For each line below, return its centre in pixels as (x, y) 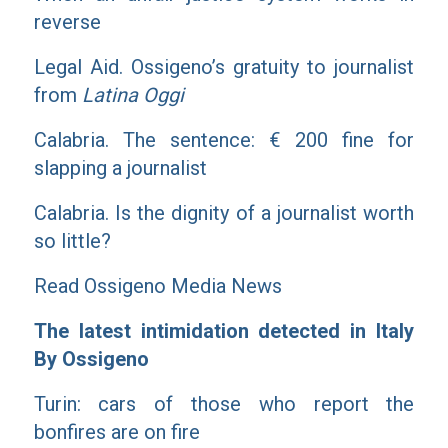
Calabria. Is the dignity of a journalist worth (224, 213)
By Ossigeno (91, 359)
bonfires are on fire (116, 432)
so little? (72, 241)
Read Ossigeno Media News (157, 286)
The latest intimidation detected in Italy (224, 331)
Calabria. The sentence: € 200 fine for (224, 140)
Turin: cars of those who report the (224, 404)
